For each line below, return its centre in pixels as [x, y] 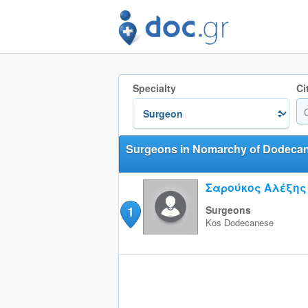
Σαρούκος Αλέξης [256, 187]
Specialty [154, 88]
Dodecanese [249, 222]
